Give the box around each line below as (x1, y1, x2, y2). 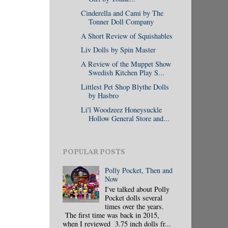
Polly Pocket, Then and (104, 165, 173, 176)
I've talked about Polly (104, 184, 169, 194)
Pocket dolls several (104, 192, 162, 203)
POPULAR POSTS (63, 147, 125, 157)
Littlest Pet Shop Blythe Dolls (80, 82, 169, 92)
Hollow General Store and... (88, 113, 169, 123)
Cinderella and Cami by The (80, 8, 163, 18)
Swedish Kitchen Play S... (88, 68, 164, 78)
